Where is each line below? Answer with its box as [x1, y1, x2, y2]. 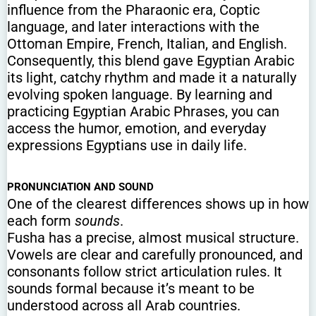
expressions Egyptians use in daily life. [7, 136, 247, 154]
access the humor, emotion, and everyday [7, 119, 266, 137]
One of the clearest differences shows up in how [7, 195, 309, 212]
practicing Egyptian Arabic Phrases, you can [7, 102, 279, 120]
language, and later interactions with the [7, 18, 260, 35]
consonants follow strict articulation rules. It [7, 262, 282, 280]
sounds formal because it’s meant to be [7, 279, 255, 297]
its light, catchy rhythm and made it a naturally [7, 68, 296, 86]
